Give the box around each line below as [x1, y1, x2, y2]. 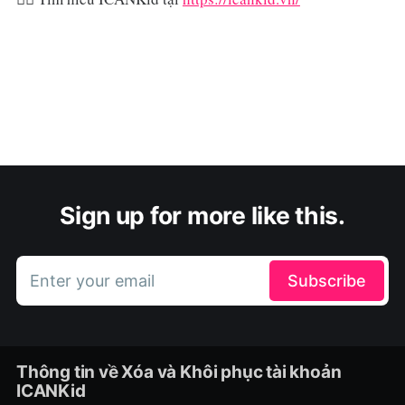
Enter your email [29, 271, 155, 291]
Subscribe [287, 271, 367, 291]
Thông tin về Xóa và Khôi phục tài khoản [15, 361, 342, 382]
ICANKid [15, 380, 86, 401]
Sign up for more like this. [60, 201, 345, 231]
